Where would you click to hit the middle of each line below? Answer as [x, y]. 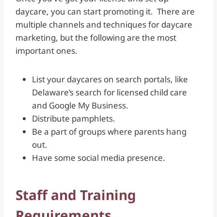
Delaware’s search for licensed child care [109, 92]
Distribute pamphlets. [75, 118]
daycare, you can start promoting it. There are [105, 11]
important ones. [47, 50]
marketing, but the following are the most [96, 37]
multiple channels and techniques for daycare [104, 24]
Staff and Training [76, 194]
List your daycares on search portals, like [110, 79]
